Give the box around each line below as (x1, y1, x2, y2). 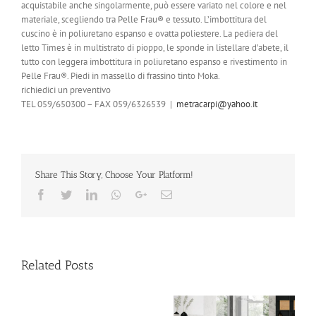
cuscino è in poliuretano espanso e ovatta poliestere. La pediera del (21, 27, 278, 39)
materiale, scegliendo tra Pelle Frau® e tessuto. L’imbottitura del (21, 13, 267, 25)
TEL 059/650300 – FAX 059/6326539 (21, 97, 166, 110)
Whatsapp (121, 188, 165, 200)
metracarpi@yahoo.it (176, 97, 257, 110)
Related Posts (21, 257, 94, 273)
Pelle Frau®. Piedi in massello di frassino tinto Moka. (21, 69, 220, 82)
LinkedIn (97, 188, 138, 200)
